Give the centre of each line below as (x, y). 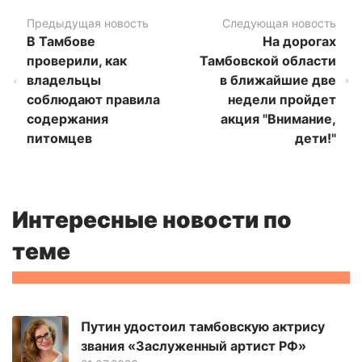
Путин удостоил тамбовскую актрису (203, 326)
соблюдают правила (93, 100)
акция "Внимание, (278, 119)
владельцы (63, 80)
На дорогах (299, 42)
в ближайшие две (278, 80)
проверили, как (76, 61)
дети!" (315, 139)
